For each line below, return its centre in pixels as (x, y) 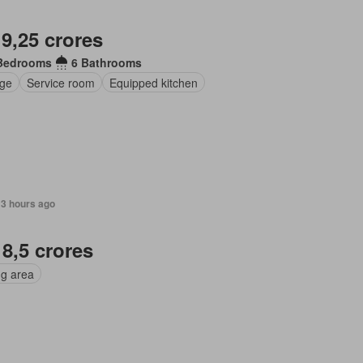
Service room (61, 82)
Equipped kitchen (154, 82)
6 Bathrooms (107, 62)
